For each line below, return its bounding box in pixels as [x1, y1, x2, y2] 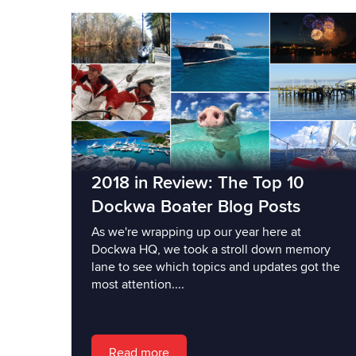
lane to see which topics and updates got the [89, 258, 338, 275]
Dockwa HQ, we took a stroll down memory [89, 241, 328, 257]
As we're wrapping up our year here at [89, 223, 299, 240]
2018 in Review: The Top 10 [89, 172, 302, 194]
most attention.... [89, 276, 182, 292]
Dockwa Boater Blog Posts [89, 195, 298, 218]
